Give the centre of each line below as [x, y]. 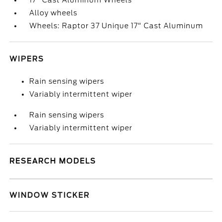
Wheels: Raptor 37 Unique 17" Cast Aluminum [116, 26]
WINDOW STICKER [50, 195]
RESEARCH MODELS [53, 161]
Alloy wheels [54, 13]
